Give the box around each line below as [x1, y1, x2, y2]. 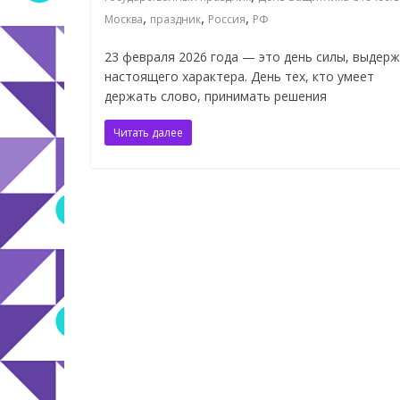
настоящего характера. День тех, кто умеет [104, 67, 374, 85]
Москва [104, 11, 143, 27]
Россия [208, 11, 246, 27]
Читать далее [113, 124, 183, 140]
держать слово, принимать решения [104, 87, 327, 104]
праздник [150, 11, 201, 27]
